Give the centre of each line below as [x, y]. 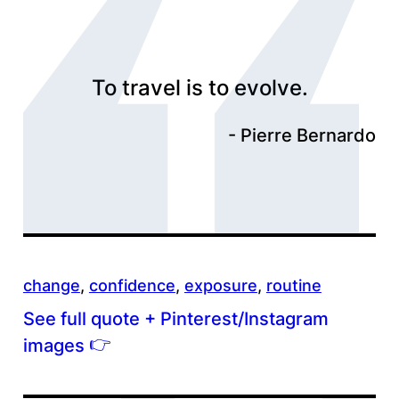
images [56, 345]
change [51, 285]
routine [293, 285]
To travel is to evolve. [199, 87]
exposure [220, 285]
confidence [132, 285]
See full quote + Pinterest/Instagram [175, 318]
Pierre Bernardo [309, 135]
